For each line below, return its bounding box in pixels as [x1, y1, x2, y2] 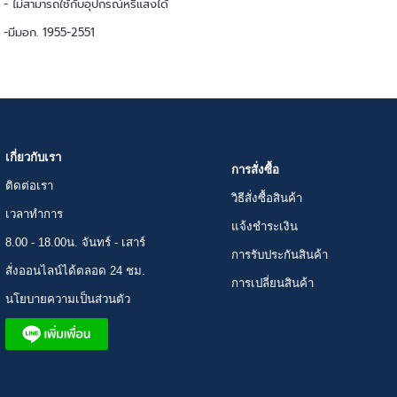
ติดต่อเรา [5, 178, 53, 192]
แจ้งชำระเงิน [231, 219, 298, 233]
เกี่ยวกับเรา [5, 150, 61, 164]
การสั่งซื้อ [231, 162, 357, 176]
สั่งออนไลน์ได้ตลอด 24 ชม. [5, 263, 145, 277]
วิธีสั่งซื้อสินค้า [231, 191, 302, 205]
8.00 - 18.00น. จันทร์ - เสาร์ [5, 235, 145, 249]
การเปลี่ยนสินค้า [231, 276, 314, 290]
